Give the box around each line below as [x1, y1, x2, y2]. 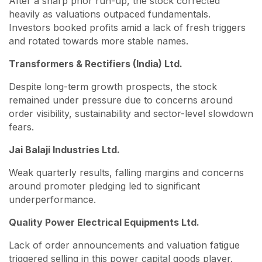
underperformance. [9, 194, 96, 205]
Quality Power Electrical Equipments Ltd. [9, 216, 199, 228]
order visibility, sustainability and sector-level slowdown [9, 108, 253, 119]
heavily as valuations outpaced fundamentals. [9, 8, 211, 20]
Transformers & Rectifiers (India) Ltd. [9, 58, 182, 70]
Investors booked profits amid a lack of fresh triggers [9, 22, 246, 33]
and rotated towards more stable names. [9, 35, 188, 47]
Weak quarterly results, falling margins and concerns [9, 167, 244, 178]
